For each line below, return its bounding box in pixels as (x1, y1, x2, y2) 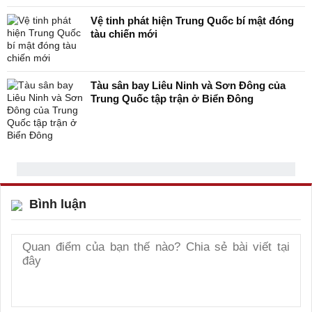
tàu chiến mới (91, 28, 157, 40)
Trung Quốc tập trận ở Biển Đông (91, 93, 253, 104)
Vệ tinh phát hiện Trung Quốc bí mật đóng (91, 15, 294, 26)
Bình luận (29, 197, 86, 211)
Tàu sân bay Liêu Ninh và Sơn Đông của (91, 79, 286, 91)
